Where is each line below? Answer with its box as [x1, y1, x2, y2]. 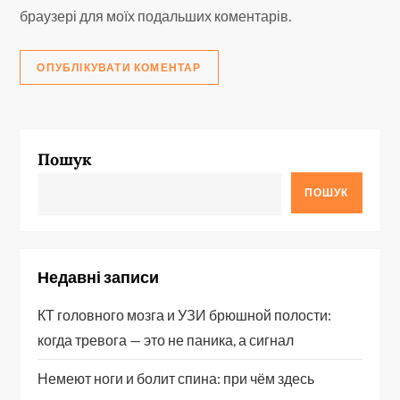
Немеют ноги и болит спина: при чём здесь [37, 370, 315, 387]
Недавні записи [37, 267, 160, 287]
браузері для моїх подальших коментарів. [20, 7, 292, 25]
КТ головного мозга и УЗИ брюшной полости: [37, 306, 332, 324]
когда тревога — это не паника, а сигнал [37, 331, 295, 349]
